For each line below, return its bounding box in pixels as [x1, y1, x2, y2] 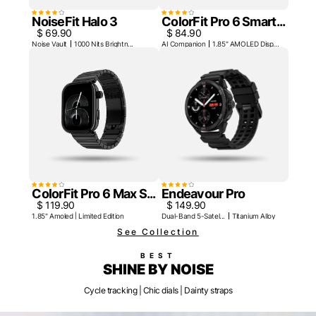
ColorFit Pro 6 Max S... [32, 186, 156, 201]
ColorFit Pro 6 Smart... [162, 14, 286, 30]
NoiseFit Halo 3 [32, 14, 118, 30]
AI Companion [162, 39, 206, 49]
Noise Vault [32, 39, 67, 49]
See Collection [117, 226, 199, 237]
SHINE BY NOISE [102, 260, 214, 278]
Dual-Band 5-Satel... [162, 211, 225, 220]
